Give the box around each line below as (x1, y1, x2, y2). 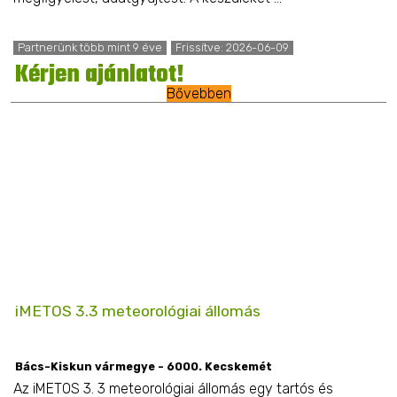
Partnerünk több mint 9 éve (17, 41, 162, 55)
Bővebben (166, 85, 231, 103)
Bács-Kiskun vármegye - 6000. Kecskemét (15, 360, 272, 374)
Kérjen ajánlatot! (15, 57, 184, 95)
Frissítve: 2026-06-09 (175, 41, 289, 55)
